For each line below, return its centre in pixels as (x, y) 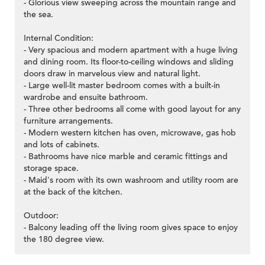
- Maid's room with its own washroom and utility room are (131, 180)
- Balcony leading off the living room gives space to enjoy (131, 228)
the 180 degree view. (64, 240)
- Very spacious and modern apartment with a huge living (131, 50)
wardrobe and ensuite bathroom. (86, 98)
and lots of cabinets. (62, 145)
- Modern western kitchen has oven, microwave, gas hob (130, 133)
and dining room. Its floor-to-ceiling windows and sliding (129, 62)
